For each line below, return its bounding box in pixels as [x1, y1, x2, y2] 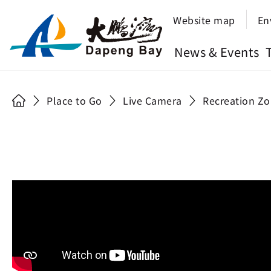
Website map [173, 13, 235, 27]
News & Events [174, 43, 260, 60]
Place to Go [47, 93, 102, 108]
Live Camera [123, 93, 182, 108]
